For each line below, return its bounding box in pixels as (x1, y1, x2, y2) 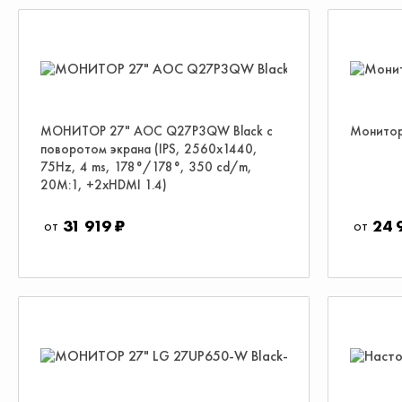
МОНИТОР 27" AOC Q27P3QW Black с (40, 122, 273, 140)
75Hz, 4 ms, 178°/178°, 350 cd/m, (40, 158, 252, 176)
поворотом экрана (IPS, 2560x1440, (40, 140, 258, 158)
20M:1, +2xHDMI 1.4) (40, 176, 167, 194)
